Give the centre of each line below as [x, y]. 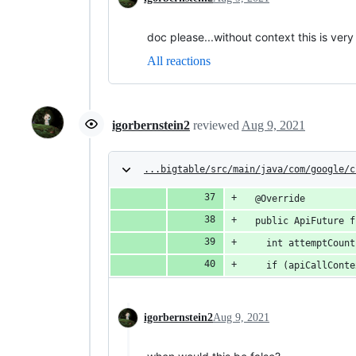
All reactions [179, 60]
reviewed [217, 126]
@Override [275, 198]
